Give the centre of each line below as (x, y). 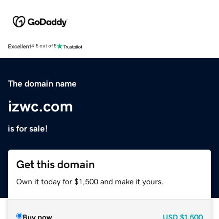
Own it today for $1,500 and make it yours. (90, 181)
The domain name (42, 83)
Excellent (20, 46)
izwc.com (40, 106)
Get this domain (55, 164)
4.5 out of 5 (44, 46)
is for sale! (28, 128)
